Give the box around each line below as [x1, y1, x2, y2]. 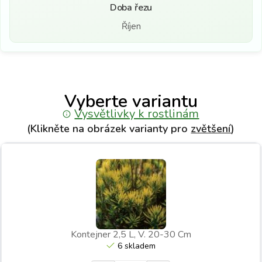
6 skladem [117, 240, 156, 252]
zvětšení [191, 122, 232, 136]
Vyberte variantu [64, 89, 198, 113]
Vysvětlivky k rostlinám [74, 106, 199, 122]
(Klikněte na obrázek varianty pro [27, 122, 191, 136]
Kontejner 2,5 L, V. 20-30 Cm [70, 228, 191, 241]
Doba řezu [109, 1, 153, 14]
